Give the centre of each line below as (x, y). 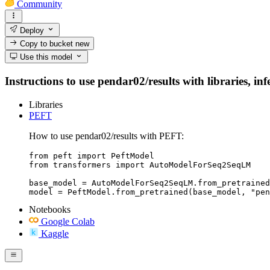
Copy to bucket (47, 43)
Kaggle (55, 233)
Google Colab (68, 221)
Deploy (31, 30)
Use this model (45, 57)
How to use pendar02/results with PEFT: (106, 136)
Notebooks (50, 209)
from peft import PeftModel (92, 155)
